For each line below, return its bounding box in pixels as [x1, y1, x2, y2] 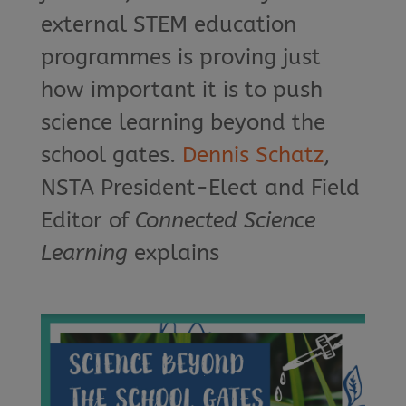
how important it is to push [40, 77, 323, 102]
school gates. [40, 142, 182, 168]
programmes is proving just [40, 44, 321, 70]
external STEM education [40, 12, 296, 37]
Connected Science [134, 208, 315, 233]
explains [127, 240, 219, 266]
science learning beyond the [40, 110, 325, 135]
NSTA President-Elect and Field [40, 175, 360, 200]
